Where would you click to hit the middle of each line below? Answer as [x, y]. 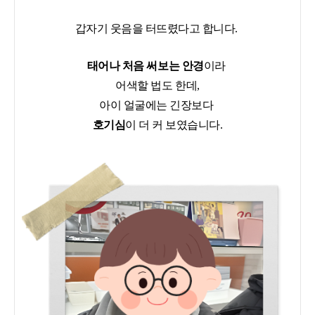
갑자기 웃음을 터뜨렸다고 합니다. [157, 28]
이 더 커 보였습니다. [174, 124]
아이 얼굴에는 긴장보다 [157, 105]
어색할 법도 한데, [157, 85]
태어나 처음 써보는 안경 [145, 65]
